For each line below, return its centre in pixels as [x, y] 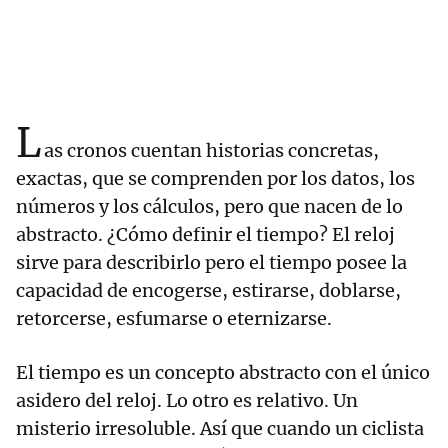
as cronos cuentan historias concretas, [211, 151]
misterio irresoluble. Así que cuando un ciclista [220, 429]
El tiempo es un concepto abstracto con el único [223, 373]
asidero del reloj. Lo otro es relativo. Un [187, 401]
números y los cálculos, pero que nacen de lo [209, 207]
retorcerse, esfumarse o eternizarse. [174, 319]
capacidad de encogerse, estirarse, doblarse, [208, 291]
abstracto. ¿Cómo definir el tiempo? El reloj [205, 235]
